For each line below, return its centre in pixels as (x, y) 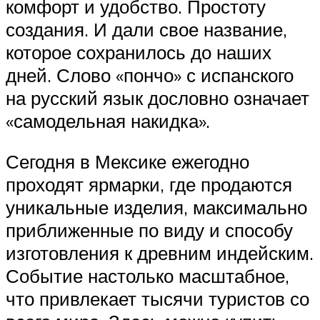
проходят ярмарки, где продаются (149, 185)
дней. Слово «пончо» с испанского (150, 75)
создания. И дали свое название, (146, 29)
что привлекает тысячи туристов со (157, 299)
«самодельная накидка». (108, 120)
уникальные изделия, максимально (156, 207)
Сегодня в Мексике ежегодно (127, 162)
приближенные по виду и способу (149, 230)
